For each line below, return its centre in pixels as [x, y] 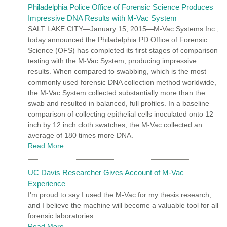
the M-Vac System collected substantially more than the [117, 92]
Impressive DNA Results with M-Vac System [102, 18]
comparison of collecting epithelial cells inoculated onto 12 [121, 114]
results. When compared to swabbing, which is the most [117, 71]
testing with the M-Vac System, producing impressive [112, 61]
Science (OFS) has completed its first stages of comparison [123, 50]
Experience [47, 183]
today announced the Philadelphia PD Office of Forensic [118, 39]
